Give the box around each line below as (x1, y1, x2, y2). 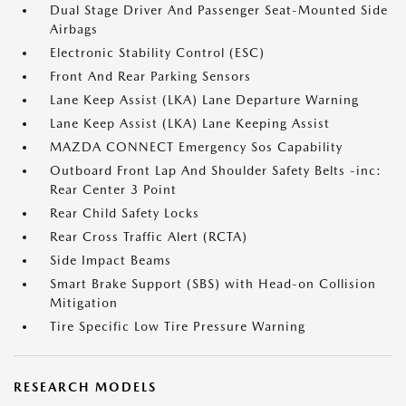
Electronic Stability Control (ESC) (50, 45, 265, 60)
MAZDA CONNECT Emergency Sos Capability (50, 140, 343, 154)
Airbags (50, 22, 98, 36)
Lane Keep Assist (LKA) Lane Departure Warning (50, 92, 359, 107)
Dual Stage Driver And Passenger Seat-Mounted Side (50, 3, 388, 17)
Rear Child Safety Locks (50, 206, 199, 220)
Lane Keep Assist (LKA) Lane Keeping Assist (50, 116, 330, 130)
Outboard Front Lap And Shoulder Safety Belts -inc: (50, 163, 382, 178)
